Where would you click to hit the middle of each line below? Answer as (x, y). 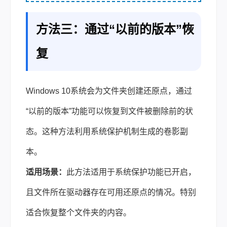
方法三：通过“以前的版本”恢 (115, 29)
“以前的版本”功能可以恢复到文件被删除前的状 (109, 111)
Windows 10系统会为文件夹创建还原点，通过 (109, 91)
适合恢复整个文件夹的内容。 (79, 212)
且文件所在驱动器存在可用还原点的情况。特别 (111, 192)
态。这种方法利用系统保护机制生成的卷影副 (107, 131)
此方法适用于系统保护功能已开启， (131, 172)
